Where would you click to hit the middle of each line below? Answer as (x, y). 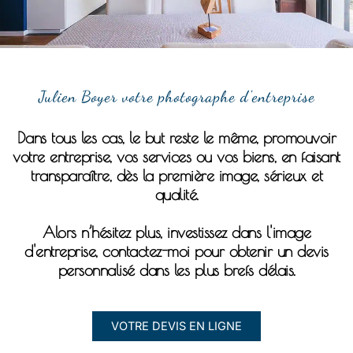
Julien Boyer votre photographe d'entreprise (176, 97)
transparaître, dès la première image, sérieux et (176, 176)
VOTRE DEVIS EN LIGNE (176, 327)
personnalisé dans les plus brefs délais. (176, 270)
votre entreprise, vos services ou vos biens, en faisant (176, 157)
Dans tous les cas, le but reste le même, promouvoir (176, 138)
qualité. (176, 195)
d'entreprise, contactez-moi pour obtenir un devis (176, 251)
